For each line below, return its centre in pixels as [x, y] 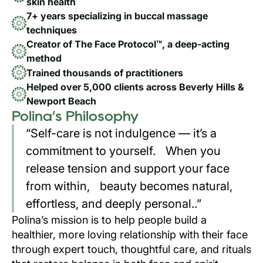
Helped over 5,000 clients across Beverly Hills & [135, 87]
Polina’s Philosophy [75, 116]
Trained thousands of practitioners [105, 73]
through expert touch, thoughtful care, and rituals [131, 249]
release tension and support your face [128, 168]
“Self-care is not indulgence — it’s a [121, 133]
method [44, 58]
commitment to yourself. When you [123, 151]
